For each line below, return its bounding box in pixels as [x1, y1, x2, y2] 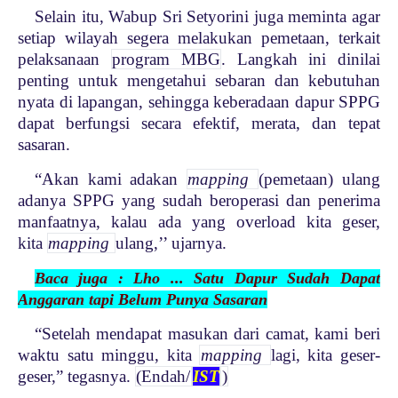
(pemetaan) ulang [259, 169, 381, 188]
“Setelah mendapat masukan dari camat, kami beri [34, 323, 380, 343]
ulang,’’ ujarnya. [115, 233, 227, 252]
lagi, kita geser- [270, 345, 381, 364]
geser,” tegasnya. [18, 366, 135, 386]
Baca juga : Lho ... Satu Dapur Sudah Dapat [34, 268, 380, 287]
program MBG [112, 49, 220, 68]
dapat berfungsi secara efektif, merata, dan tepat [18, 113, 380, 132]
